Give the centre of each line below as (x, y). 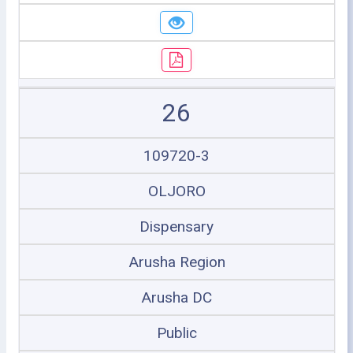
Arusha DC (176, 297)
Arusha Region (176, 262)
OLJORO (176, 191)
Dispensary (176, 226)
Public (176, 333)
